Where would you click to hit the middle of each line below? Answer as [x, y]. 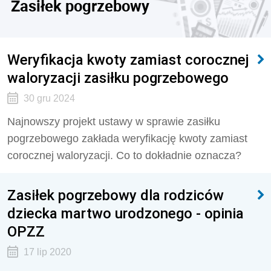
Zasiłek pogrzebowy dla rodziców [116, 195]
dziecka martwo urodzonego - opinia [126, 213]
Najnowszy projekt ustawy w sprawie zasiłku [114, 122]
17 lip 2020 [47, 252]
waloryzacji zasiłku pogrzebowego [118, 78]
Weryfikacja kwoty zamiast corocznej [128, 60]
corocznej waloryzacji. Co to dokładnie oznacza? [124, 155]
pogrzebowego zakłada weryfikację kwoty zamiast [127, 139]
